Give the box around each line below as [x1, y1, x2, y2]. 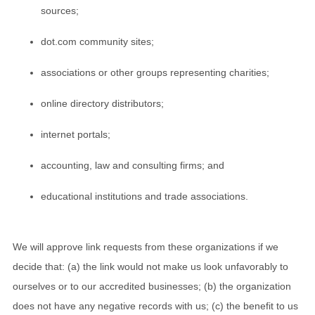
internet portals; [41, 129, 110, 141]
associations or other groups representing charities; [41, 67, 269, 79]
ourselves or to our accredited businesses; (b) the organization [13, 281, 291, 292]
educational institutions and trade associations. [41, 191, 248, 202]
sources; [41, 5, 79, 17]
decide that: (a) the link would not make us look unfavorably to [13, 261, 288, 273]
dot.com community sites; [41, 36, 154, 48]
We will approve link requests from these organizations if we [13, 241, 278, 253]
